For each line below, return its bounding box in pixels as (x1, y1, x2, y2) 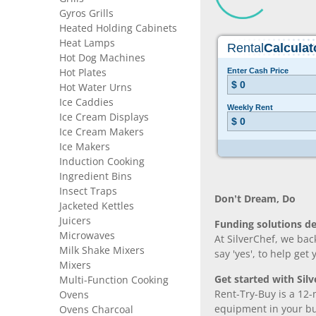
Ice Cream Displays (59, 111, 149, 123)
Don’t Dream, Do (214, 193, 296, 205)
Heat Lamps (59, 37, 115, 49)
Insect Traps (59, 186, 117, 197)
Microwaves (59, 230, 115, 241)
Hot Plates (59, 67, 107, 78)
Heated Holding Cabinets (59, 23, 177, 34)
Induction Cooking (59, 156, 145, 167)
